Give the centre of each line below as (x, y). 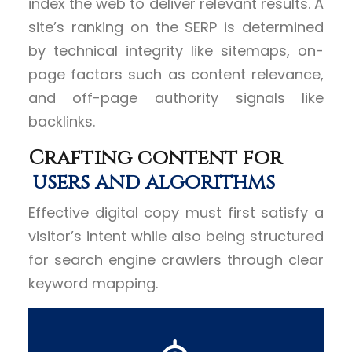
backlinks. (61, 122)
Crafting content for (155, 159)
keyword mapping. (93, 284)
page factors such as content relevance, (176, 75)
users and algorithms (153, 183)
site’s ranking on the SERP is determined (176, 27)
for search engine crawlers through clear (176, 260)
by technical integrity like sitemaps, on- (176, 51)
